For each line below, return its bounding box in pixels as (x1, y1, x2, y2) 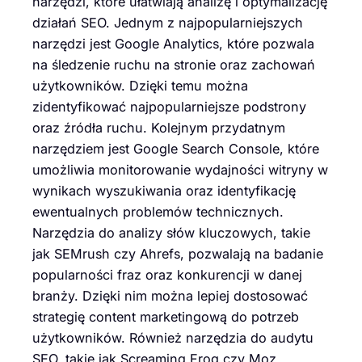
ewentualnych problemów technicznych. (32, 203, 284, 220)
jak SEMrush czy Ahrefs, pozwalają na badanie (32, 245, 323, 262)
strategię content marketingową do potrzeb (32, 308, 299, 325)
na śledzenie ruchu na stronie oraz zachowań (32, 56, 315, 73)
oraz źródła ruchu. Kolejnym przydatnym (32, 119, 285, 136)
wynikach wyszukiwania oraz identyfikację (32, 182, 296, 199)
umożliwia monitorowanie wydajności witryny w (32, 161, 328, 178)
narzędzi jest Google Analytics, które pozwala (32, 35, 314, 52)
